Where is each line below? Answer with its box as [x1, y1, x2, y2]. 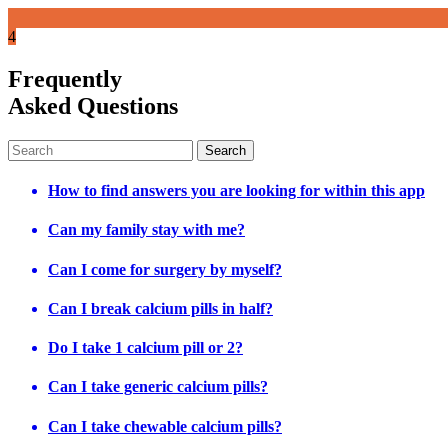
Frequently [8, 65, 122, 92]
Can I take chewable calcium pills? [48, 417, 282, 435]
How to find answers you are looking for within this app [48, 182, 425, 200]
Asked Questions [8, 92, 178, 119]
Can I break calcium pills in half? [48, 299, 273, 317]
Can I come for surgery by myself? [48, 260, 282, 278]
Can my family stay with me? [48, 221, 245, 239]
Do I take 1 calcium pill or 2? [48, 339, 243, 357]
